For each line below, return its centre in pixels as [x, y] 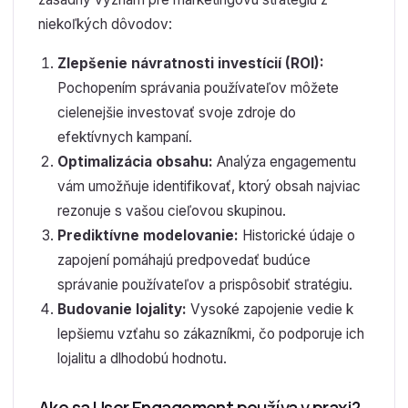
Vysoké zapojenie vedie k [270, 309]
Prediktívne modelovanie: [148, 235]
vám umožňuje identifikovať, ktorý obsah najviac [209, 186]
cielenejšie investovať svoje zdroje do [176, 112]
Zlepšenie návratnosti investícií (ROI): [190, 63]
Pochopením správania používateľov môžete [198, 87]
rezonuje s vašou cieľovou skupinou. [171, 210]
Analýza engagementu [284, 161]
